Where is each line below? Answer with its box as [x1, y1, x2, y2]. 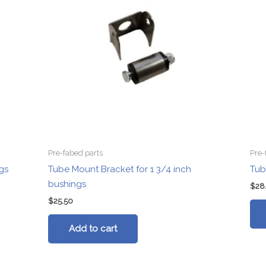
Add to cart [69, 223, 118, 235]
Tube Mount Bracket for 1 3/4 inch [48, 163, 192, 175]
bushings [48, 178, 87, 189]
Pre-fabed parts [48, 148, 103, 158]
